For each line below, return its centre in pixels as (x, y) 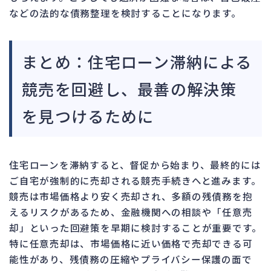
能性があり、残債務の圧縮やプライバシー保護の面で (131, 259)
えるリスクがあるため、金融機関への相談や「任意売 (131, 211)
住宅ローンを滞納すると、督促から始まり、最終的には (135, 164)
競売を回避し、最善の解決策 (129, 88)
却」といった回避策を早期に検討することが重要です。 (135, 227)
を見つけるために (88, 116)
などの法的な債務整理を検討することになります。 (125, 12)
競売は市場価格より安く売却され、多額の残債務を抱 (131, 196)
